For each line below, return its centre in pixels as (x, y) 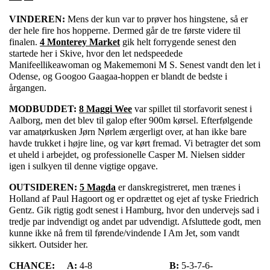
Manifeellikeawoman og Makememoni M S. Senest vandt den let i (135, 65)
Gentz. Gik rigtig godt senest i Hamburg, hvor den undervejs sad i (134, 210)
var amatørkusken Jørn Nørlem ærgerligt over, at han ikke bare (128, 132)
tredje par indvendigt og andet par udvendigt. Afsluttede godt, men (135, 222)
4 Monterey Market (80, 42)
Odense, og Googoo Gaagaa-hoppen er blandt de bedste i (118, 77)
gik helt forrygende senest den (178, 42)
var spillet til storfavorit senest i (192, 109)
